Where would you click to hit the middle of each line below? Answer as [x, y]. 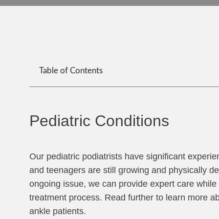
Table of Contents [71, 71]
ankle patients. [58, 211]
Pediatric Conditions [99, 121]
